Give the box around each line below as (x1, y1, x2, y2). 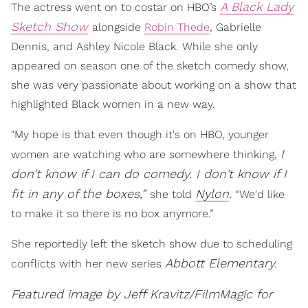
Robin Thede (144, 20, 210, 34)
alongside (92, 20, 144, 34)
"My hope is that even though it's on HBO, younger (11, 127, 269, 141)
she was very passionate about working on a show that (11, 78, 296, 91)
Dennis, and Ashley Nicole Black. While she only (11, 39, 258, 53)
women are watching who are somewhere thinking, (11, 147, 280, 161)
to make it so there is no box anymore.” (11, 206, 214, 220)
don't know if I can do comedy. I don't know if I (11, 166, 287, 181)
